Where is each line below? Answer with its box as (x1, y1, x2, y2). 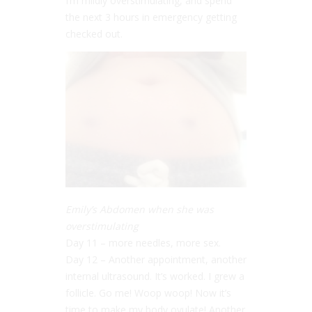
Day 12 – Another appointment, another (65, 253, 247, 267)
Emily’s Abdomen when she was (65, 203, 214, 217)
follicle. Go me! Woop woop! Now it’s (65, 286, 231, 300)
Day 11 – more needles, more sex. (65, 236, 221, 250)
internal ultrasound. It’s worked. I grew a (65, 270, 244, 283)
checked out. (65, 27, 123, 41)
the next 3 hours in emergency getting (65, 10, 237, 24)
